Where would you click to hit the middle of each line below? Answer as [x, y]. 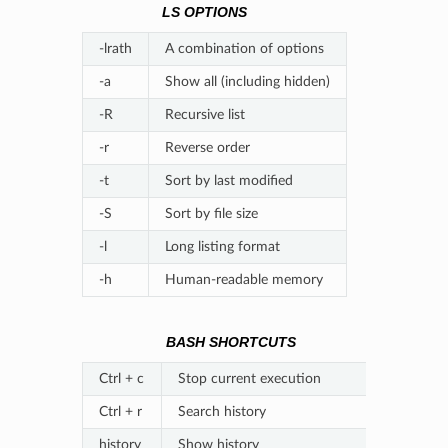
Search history [221, 412]
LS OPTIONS [204, 12]
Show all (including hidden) [247, 82]
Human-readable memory [243, 280]
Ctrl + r [120, 412]
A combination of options [244, 49]
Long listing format [222, 247]
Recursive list [204, 115]
